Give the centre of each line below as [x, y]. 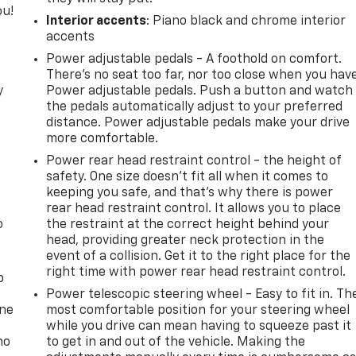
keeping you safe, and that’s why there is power [190, 193]
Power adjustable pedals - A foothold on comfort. [194, 59]
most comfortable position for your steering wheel [198, 310]
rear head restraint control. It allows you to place [194, 209]
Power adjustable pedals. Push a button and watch [200, 91]
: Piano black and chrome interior [246, 21]
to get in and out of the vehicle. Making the [176, 342]
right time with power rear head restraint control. [196, 272]
